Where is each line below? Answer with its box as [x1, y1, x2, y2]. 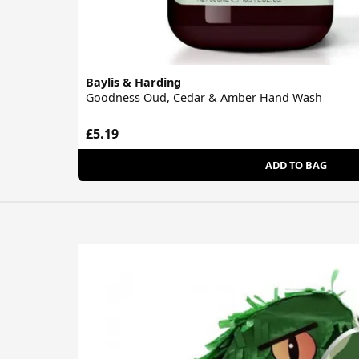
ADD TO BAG [264, 158, 327, 173]
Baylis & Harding [86, 74, 181, 90]
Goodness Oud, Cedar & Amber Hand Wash [86, 89, 322, 105]
